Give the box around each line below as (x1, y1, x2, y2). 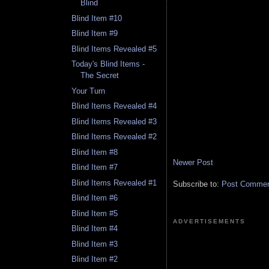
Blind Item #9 (71, 29, 118, 38)
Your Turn (71, 86, 106, 95)
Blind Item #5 (71, 208, 118, 218)
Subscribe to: (173, 180, 222, 189)
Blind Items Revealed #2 (71, 132, 157, 142)
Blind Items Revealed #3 (71, 116, 157, 126)
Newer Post (173, 158, 213, 168)
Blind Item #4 (71, 224, 118, 234)
